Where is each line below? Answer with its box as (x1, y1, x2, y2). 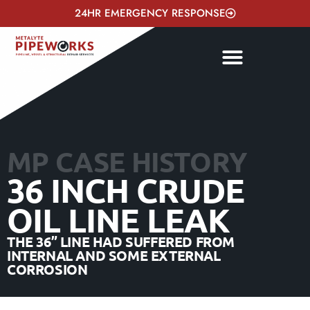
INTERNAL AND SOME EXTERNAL (7, 246, 221, 264)
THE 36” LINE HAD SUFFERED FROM (7, 232, 235, 250)
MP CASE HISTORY (7, 143, 246, 179)
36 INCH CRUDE (7, 169, 245, 210)
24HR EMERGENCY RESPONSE (74, 6, 226, 21)
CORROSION (7, 260, 88, 278)
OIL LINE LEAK (7, 199, 230, 240)
